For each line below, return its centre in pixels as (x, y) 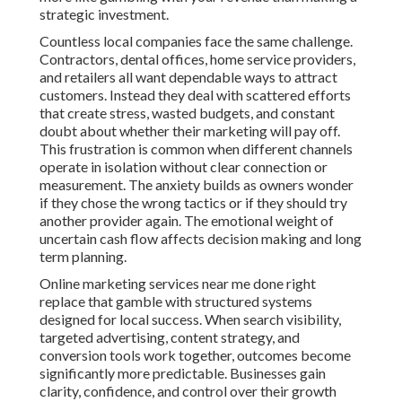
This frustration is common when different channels (196, 149)
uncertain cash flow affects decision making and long (201, 239)
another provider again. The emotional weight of (187, 221)
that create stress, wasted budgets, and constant (187, 113)
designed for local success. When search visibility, (190, 319)
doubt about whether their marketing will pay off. (190, 131)
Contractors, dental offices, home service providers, (197, 59)
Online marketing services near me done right (178, 284)
